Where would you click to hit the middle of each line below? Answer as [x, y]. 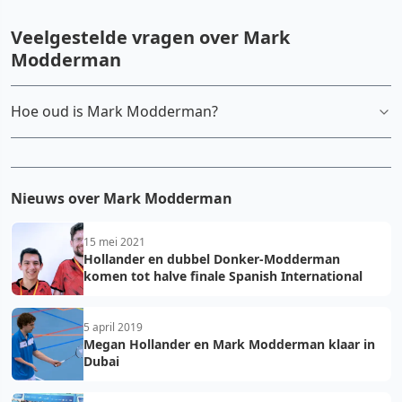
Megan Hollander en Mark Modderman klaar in [229, 344]
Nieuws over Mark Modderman [122, 198]
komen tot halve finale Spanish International [223, 276]
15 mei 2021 [114, 242]
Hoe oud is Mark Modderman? [114, 111]
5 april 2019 [113, 327]
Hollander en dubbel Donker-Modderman [212, 259]
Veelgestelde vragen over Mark [150, 37]
